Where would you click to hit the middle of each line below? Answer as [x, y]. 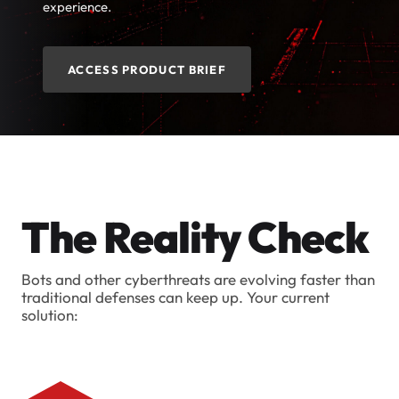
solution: [50, 315]
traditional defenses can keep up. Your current [175, 297]
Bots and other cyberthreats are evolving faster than [198, 279]
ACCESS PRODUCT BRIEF [147, 69]
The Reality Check [195, 237]
